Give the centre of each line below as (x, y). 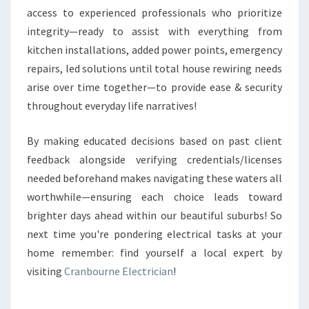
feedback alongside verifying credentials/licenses (154, 159)
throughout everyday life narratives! (112, 106)
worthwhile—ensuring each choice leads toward (154, 197)
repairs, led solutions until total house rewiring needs (154, 68)
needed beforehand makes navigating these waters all (154, 178)
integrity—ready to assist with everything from (154, 31)
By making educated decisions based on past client (154, 141)
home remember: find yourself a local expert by (154, 252)
